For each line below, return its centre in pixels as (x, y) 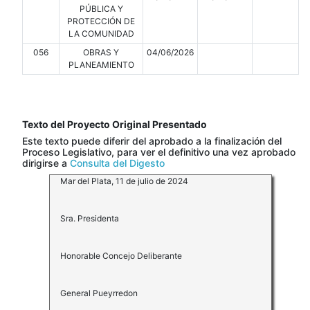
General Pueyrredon (99, 293)
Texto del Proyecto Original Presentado (115, 125)
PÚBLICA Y (101, 9)
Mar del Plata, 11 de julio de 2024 (124, 181)
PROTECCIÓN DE (101, 21)
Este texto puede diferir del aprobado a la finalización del (152, 141)
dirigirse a (46, 163)
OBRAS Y (101, 53)
